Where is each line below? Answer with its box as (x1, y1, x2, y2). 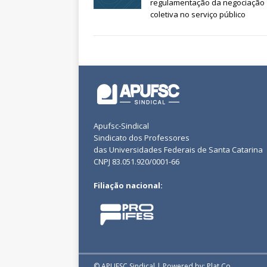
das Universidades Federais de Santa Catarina (94, 144, 263, 156)
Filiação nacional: (94, 180, 163, 191)
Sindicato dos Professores (94, 132, 190, 144)
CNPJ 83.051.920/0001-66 (94, 156, 179, 167)
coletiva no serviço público (150, 9, 246, 20)
